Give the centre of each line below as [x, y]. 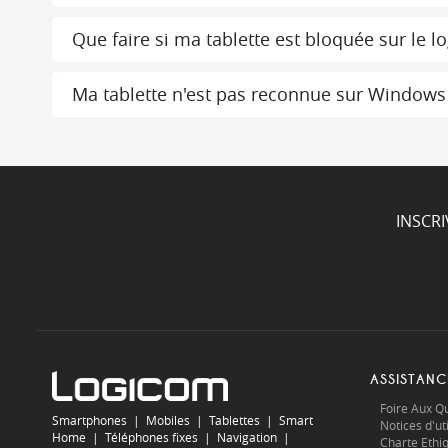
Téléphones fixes [151, 437]
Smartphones [89, 420]
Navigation [247, 437]
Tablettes [234, 420]
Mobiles [168, 420]
